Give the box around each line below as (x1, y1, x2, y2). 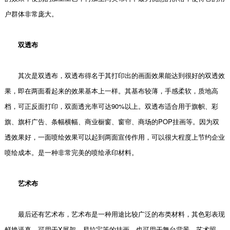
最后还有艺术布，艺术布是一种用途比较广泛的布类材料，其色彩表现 (4, 209, 225, 219)
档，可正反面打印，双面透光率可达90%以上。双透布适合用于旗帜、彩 (4, 101, 218, 111)
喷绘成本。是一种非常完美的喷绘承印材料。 (4, 147, 138, 157)
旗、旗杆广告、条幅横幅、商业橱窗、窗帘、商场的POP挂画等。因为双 (4, 117, 219, 126)
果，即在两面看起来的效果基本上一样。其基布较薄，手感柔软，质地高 (4, 86, 218, 95)
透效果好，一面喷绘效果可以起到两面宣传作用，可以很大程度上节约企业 (4, 132, 225, 142)
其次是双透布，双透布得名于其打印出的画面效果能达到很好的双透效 (4, 70, 225, 80)
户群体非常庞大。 (4, 9, 58, 18)
